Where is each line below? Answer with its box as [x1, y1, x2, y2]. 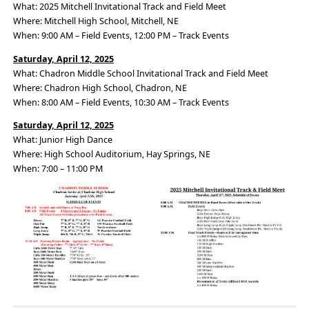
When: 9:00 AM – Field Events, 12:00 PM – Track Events [12, 30, 229, 42]
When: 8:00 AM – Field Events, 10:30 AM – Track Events [12, 96, 229, 108]
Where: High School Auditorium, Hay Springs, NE [12, 148, 210, 161]
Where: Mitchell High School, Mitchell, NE [12, 15, 179, 28]
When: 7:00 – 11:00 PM [12, 163, 103, 175]
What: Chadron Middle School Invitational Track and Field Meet [12, 67, 268, 79]
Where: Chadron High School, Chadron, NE [12, 81, 187, 94]
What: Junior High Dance [12, 134, 112, 146]
